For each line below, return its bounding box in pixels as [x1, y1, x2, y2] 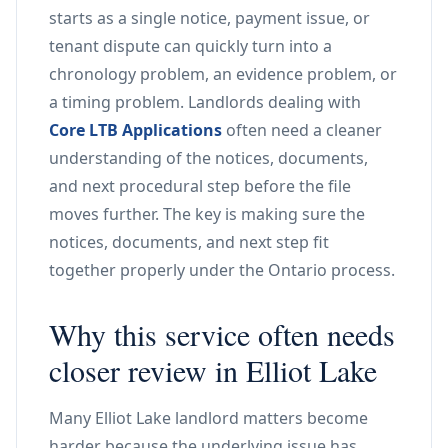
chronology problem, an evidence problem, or [49, 63, 397, 85]
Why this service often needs [49, 314, 395, 354]
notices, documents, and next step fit [49, 231, 329, 253]
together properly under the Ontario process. [49, 259, 395, 281]
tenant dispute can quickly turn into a [49, 35, 332, 57]
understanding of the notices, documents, [49, 147, 368, 169]
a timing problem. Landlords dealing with [49, 91, 361, 113]
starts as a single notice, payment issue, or [49, 7, 370, 29]
